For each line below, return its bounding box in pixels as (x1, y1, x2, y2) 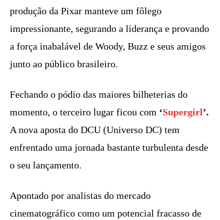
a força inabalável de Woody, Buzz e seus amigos (10, 41, 206, 52)
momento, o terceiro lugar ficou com (10, 107, 159, 118)
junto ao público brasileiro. (10, 58, 118, 70)
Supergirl (163, 107, 203, 118)
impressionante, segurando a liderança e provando (10, 23, 209, 34)
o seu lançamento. (10, 160, 82, 171)
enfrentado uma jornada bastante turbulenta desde (10, 142, 208, 153)
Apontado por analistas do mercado (10, 190, 151, 201)
